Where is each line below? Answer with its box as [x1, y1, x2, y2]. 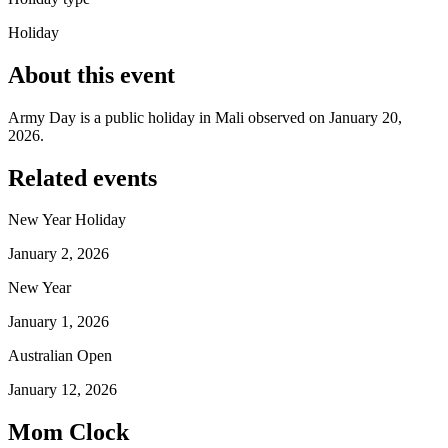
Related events [8, 164, 157, 191]
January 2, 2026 [8, 245, 109, 263]
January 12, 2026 [8, 381, 117, 399]
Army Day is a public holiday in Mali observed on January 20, [8, 108, 402, 126]
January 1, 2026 [8, 313, 109, 331]
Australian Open [8, 347, 112, 365]
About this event [8, 61, 175, 88]
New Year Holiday [8, 211, 126, 229]
